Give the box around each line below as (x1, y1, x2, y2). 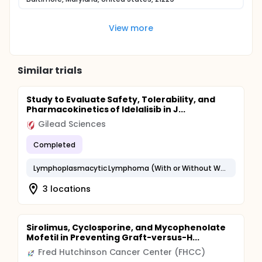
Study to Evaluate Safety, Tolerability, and (26, 94, 215, 105)
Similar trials (18, 64, 82, 77)
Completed (33, 139, 75, 150)
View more (108, 22, 154, 34)
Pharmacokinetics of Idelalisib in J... (26, 104, 185, 115)
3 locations (43, 182, 91, 195)
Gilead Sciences (38, 118, 106, 130)
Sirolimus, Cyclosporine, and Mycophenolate (26, 222, 226, 233)
